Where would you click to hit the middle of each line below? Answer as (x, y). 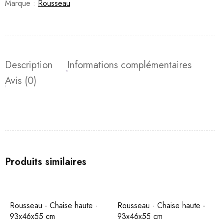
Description (29, 65)
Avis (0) (21, 81)
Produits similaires (46, 162)
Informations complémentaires (129, 65)
